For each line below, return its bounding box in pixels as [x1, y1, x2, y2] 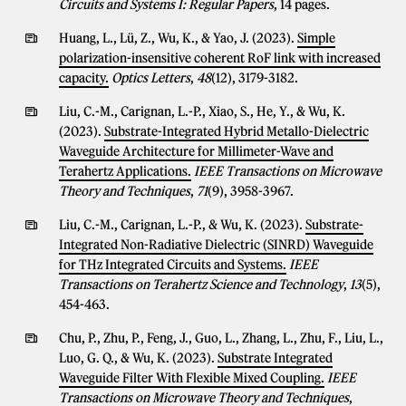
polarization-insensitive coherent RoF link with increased [59, 50, 381, 66]
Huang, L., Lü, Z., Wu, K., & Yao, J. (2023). [59, 30, 297, 46]
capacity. [59, 70, 109, 86]
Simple [297, 30, 335, 46]
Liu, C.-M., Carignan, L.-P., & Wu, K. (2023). [59, 217, 305, 233]
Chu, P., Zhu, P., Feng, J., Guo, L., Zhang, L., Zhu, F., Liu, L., [59, 330, 383, 346]
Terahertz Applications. [59, 163, 191, 179]
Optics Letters [111, 70, 190, 86]
